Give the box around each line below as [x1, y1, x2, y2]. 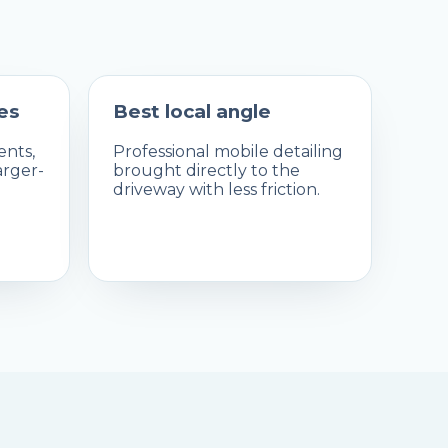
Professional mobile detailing [112, 142, 343, 162]
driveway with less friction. [112, 180, 320, 200]
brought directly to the [112, 161, 300, 181]
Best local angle [112, 100, 271, 124]
